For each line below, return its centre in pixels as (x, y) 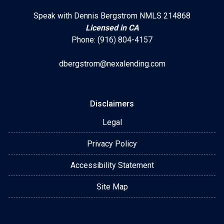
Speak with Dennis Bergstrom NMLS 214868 (112, 15)
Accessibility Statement (112, 165)
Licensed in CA (112, 27)
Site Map (112, 186)
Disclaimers (112, 103)
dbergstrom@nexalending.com (112, 63)
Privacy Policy (112, 143)
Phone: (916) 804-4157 (112, 39)
